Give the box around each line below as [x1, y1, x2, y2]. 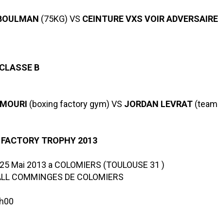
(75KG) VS [38, 14, 82, 24]
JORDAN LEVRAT [124, 99, 193, 109]
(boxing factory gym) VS [27, 99, 124, 109]
